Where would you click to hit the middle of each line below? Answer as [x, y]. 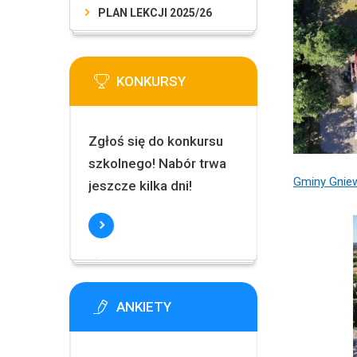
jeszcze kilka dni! [140, 186]
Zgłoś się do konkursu [155, 141]
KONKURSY [151, 81]
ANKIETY [144, 307]
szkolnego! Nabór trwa [157, 163]
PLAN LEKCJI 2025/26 [155, 13]
